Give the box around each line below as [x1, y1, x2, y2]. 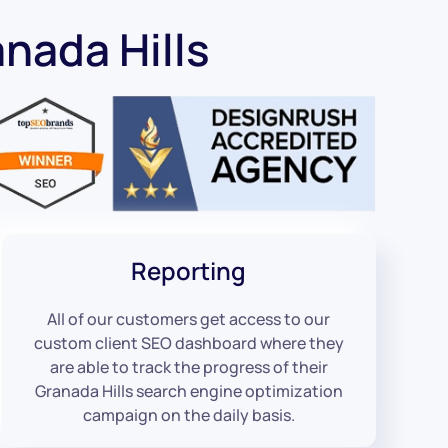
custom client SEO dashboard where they [33, 331, 344, 354]
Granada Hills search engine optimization [34, 379, 343, 402]
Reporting [131, 253, 247, 287]
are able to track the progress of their [49, 355, 328, 378]
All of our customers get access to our [47, 307, 331, 330]
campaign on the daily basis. [82, 403, 295, 426]
